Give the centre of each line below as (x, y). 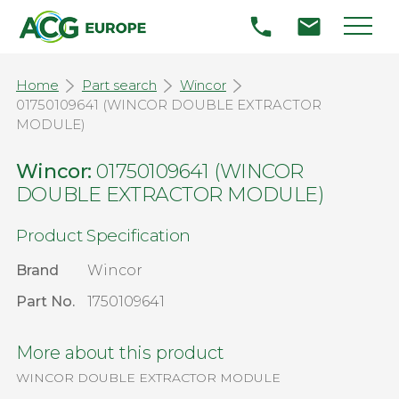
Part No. (45, 301)
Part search (119, 85)
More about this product (120, 352)
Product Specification (103, 235)
